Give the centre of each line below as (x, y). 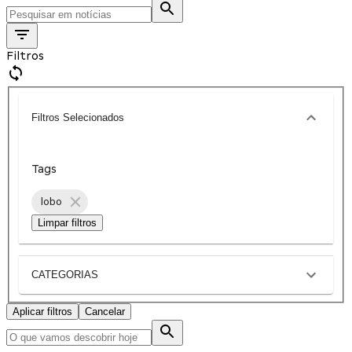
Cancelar (105, 311)
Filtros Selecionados (78, 118)
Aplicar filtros (42, 311)
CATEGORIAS (65, 275)
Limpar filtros (67, 222)
